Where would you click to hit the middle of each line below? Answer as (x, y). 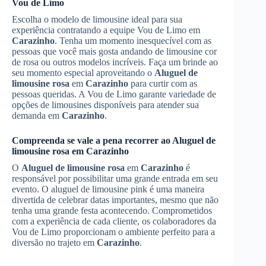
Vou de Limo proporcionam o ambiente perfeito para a (113, 232)
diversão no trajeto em (54, 242)
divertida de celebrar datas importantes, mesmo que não (115, 199)
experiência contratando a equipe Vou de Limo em (106, 30)
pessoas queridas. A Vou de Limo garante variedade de (114, 94)
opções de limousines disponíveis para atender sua (105, 104)
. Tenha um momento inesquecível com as (133, 40)
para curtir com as (163, 83)
